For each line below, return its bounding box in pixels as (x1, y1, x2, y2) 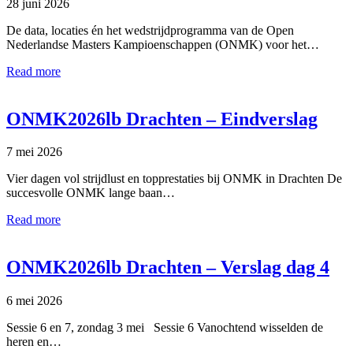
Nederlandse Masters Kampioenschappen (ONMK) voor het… (6, 37, 319, 51)
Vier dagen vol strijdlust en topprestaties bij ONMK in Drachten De (6, 172, 342, 186)
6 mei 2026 (6, 294, 62, 308)
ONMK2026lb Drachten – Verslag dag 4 (6, 257, 329, 278)
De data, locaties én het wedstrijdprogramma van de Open (6, 23, 294, 37)
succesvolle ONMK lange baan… (6, 186, 175, 200)
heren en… (6, 335, 61, 349)
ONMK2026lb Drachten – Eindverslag (6, 108, 318, 129)
